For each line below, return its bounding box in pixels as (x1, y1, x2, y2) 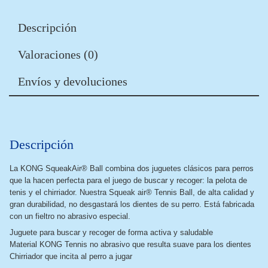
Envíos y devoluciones (18, 75, 127, 88)
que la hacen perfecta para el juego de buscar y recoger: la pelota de (10, 176, 247, 185)
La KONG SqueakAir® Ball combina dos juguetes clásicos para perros (10, 164, 254, 173)
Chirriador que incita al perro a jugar (10, 252, 132, 261)
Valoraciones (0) (18, 48, 98, 61)
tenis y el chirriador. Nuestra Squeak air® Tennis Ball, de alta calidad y (10, 188, 254, 197)
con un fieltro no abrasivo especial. (10, 212, 130, 221)
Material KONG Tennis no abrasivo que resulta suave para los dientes (10, 240, 251, 249)
